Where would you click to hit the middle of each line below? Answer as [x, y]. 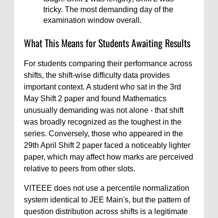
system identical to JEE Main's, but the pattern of [107, 200]
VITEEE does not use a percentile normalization [107, 188]
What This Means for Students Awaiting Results [107, 43]
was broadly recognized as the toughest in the [103, 122]
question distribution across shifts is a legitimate [106, 211]
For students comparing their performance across [108, 64]
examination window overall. [92, 20]
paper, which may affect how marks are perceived [109, 157]
